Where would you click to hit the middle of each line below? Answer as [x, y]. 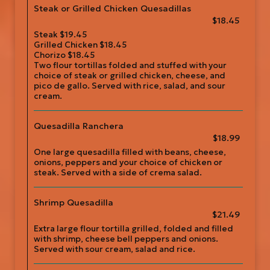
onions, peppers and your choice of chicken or [128, 162]
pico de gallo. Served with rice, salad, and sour [130, 86]
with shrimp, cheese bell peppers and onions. [126, 239]
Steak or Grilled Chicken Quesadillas [112, 8]
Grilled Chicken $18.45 [80, 45]
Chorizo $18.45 [64, 55]
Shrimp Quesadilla [74, 202]
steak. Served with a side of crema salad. [118, 173]
